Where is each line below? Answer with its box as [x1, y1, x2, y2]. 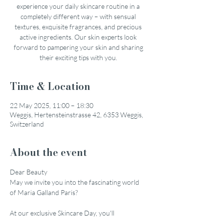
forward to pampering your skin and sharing [13, 43, 143, 51]
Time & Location [10, 79, 90, 94]
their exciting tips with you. [39, 53, 117, 62]
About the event [10, 145, 87, 160]
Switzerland [10, 120, 44, 128]
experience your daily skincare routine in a [17, 2, 140, 10]
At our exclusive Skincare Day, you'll [10, 209, 116, 217]
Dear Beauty [10, 168, 47, 176]
